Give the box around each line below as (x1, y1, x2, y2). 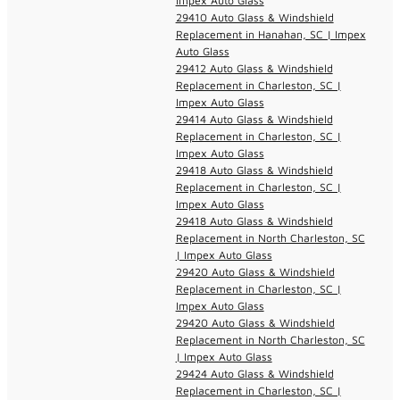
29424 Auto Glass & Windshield (175, 366, 334, 380)
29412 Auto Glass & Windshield (175, 61, 333, 75)
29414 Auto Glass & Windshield (175, 112, 333, 126)
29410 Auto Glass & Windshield (175, 10, 334, 24)
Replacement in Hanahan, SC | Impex (175, 27, 366, 41)
